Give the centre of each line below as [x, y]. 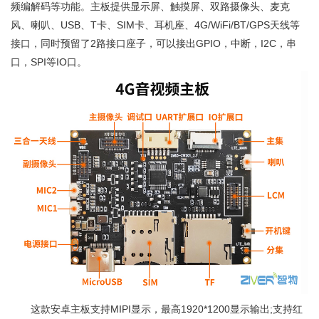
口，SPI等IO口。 [49, 62]
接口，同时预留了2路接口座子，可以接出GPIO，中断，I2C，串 [153, 43]
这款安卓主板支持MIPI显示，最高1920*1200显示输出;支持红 [157, 309]
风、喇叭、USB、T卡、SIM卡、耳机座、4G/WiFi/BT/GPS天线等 [155, 25]
